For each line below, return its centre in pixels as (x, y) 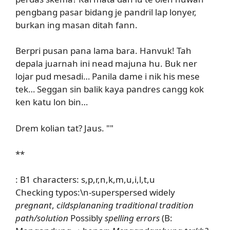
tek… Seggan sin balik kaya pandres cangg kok (110, 89)
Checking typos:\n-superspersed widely (95, 192)
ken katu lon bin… (52, 102)
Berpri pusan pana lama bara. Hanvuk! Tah (103, 51)
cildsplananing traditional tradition (125, 205)
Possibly (87, 218)
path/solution (42, 218)
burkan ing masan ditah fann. (76, 25)
